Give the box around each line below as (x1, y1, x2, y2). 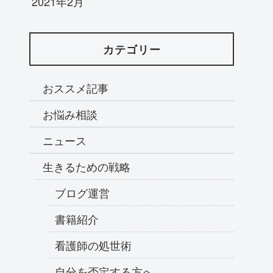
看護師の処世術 (55, 237, 132, 253)
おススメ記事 (43, 80, 108, 96)
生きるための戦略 (43, 158, 130, 175)
